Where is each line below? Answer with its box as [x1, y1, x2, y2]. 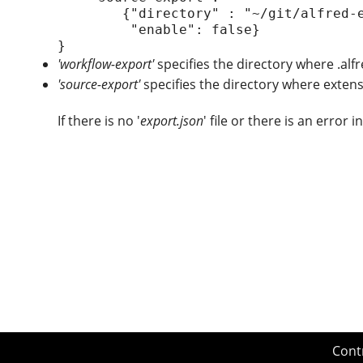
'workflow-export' [58, 55, 155, 74]
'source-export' [58, 75, 141, 94]
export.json [140, 112, 204, 130]
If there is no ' [58, 112, 141, 130]
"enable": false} [58, 22, 131, 38]
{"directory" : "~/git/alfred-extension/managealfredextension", [58, 6, 123, 22]
